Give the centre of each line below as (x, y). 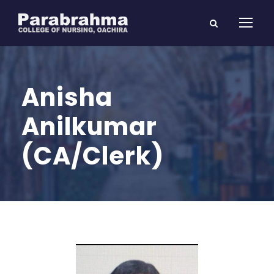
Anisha (67, 97)
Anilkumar (89, 127)
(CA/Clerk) (93, 156)
